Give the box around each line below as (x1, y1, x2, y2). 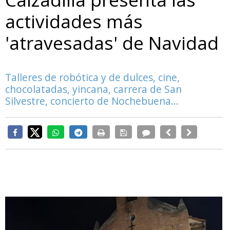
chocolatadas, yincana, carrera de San (5, 82, 182, 97)
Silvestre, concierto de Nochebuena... (5, 94, 179, 108)
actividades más (5, 9, 143, 34)
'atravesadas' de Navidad (5, 30, 219, 55)
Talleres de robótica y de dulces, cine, (5, 70, 180, 85)
